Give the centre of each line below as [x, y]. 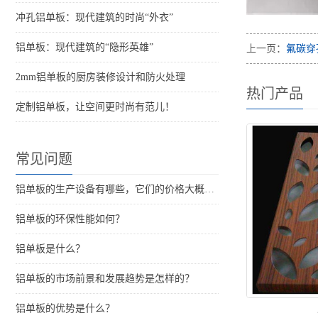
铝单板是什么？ [50, 249]
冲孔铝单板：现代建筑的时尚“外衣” [94, 18]
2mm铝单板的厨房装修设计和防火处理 [100, 77]
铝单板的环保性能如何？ [70, 219]
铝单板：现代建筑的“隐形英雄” [84, 48]
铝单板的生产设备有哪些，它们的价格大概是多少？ [209, 190]
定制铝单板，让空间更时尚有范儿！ [95, 107]
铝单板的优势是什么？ [65, 309]
